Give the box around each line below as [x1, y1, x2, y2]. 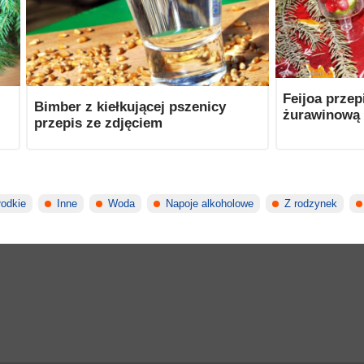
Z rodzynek [284, 197, 338, 210]
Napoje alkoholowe [166, 197, 254, 210]
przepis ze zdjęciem [33, 115, 162, 131]
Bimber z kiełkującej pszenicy [33, 99, 226, 115]
